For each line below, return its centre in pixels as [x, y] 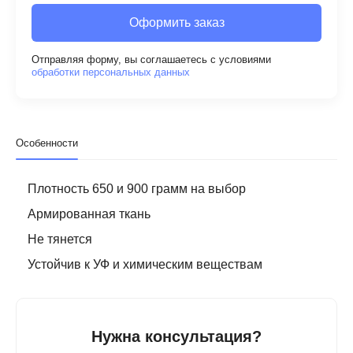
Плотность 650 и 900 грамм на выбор [138, 189]
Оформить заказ [176, 22]
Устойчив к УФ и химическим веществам [147, 264]
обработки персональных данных [111, 72]
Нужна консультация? [176, 336]
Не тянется [60, 239]
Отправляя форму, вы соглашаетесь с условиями [151, 59]
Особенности [47, 143]
